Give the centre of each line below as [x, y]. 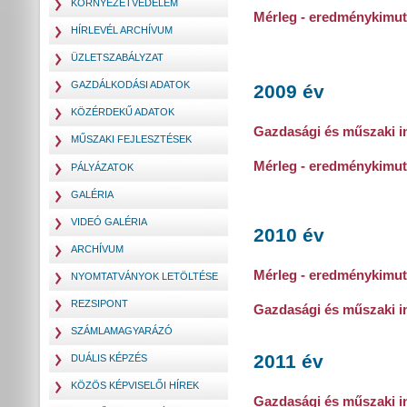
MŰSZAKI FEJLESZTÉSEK [131, 139]
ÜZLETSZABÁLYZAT [117, 57]
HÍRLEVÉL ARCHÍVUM [122, 30]
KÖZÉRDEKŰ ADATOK [123, 112]
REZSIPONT [99, 303]
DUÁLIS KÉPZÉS [109, 358]
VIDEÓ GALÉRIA [109, 222]
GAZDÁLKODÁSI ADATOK [130, 84]
